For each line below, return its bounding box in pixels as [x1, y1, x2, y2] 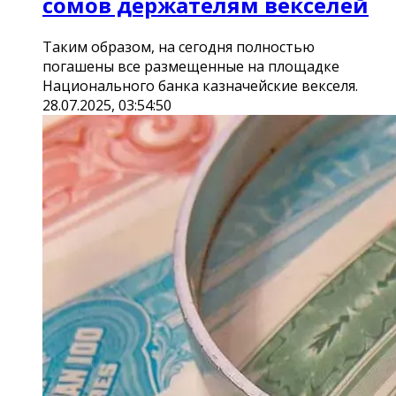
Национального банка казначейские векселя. [42, 75, 358, 95]
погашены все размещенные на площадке [42, 56, 339, 76]
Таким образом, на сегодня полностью [42, 36, 315, 57]
